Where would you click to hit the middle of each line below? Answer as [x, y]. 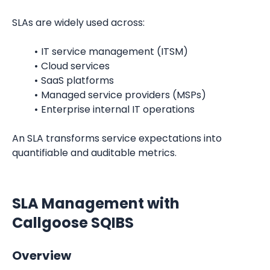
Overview [42, 256]
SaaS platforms [77, 80]
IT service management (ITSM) [114, 52]
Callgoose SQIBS [73, 223]
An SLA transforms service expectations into [117, 138]
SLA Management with [96, 203]
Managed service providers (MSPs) [123, 95]
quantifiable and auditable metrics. [94, 153]
